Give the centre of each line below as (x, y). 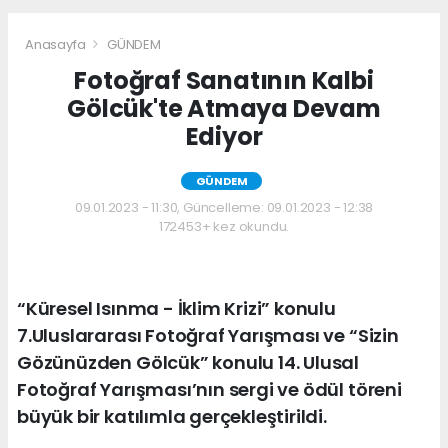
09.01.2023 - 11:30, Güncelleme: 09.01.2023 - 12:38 (224, 207)
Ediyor (224, 136)
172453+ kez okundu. (224, 226)
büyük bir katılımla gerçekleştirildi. (172, 416)
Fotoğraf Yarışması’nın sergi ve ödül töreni (209, 389)
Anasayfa (57, 44)
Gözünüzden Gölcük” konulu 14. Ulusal (188, 362)
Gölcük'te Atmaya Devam (224, 108)
